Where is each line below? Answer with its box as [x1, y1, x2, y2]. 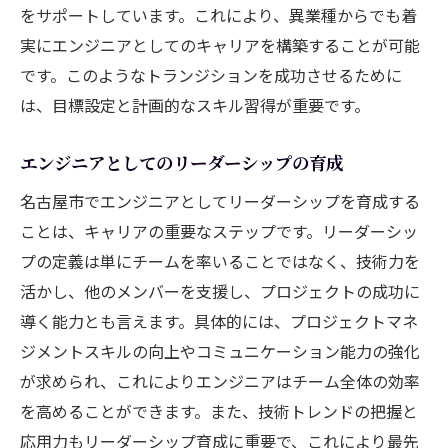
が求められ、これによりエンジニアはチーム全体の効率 [20, 368, 420, 393]
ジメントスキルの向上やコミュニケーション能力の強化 [20, 338, 420, 363]
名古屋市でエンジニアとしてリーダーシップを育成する [20, 188, 420, 213]
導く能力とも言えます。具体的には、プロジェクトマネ [20, 308, 418, 333]
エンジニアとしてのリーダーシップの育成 [20, 149, 343, 175]
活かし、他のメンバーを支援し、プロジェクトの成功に [20, 278, 420, 303]
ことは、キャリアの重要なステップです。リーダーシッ [20, 218, 418, 243]
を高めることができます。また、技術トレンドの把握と [20, 398, 418, 423]
